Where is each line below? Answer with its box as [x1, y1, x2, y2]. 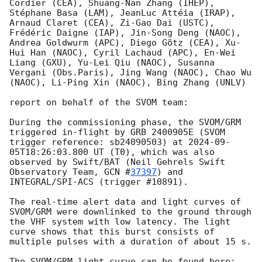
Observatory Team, [9, 167, 104, 178]
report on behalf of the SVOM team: [9, 97, 188, 108]
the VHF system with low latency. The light [9, 216, 230, 227]
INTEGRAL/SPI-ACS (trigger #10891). [9, 177, 188, 188]
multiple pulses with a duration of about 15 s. [9, 236, 251, 247]
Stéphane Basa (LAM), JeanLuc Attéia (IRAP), [9, 8, 236, 19]
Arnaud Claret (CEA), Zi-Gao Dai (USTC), [9, 18, 215, 29]
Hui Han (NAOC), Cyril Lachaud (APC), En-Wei [9, 47, 236, 58]
